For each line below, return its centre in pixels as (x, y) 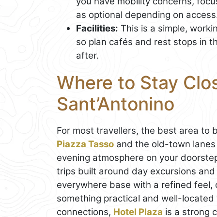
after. (87, 56)
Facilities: (97, 29)
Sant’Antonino (116, 104)
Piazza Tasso (85, 144)
